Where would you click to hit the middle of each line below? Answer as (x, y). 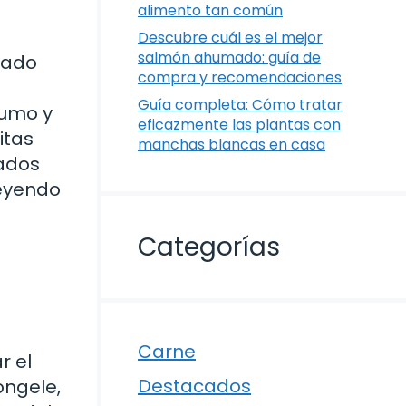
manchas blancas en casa (232, 145)
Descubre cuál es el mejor (230, 38)
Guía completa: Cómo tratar (240, 105)
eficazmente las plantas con (239, 125)
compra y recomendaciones (240, 78)
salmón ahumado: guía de (229, 58)
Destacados (194, 387)
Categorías (209, 247)
